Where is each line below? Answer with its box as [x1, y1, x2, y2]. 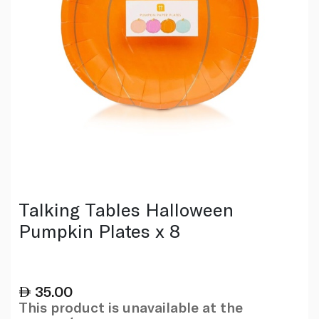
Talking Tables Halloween [18, 197, 234, 220]
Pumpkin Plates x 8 [18, 219, 180, 241]
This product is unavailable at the [18, 298, 243, 315]
